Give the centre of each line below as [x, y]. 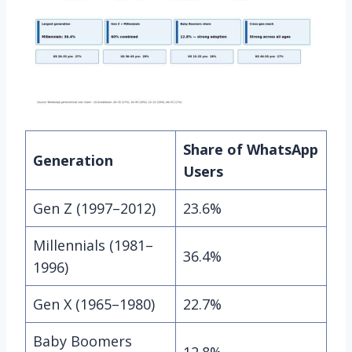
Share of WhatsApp [251, 149]
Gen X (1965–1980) [94, 304]
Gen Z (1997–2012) [94, 208]
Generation [73, 160]
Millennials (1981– [93, 245]
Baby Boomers [82, 341]
